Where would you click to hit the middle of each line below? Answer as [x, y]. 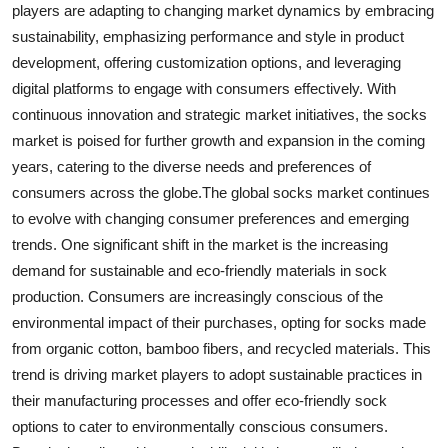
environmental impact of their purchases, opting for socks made [219, 322]
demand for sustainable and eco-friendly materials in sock [199, 270]
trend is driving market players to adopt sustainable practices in [217, 374]
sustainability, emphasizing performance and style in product [208, 36]
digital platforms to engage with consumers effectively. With [204, 88]
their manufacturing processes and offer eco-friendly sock [199, 400]
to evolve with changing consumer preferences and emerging [210, 218]
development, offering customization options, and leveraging [206, 62]
